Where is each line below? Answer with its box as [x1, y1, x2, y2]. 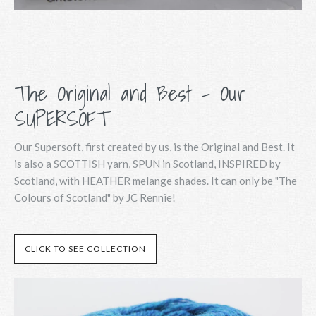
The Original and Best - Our [14, 76, 245, 111]
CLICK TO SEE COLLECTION [25, 243, 146, 255]
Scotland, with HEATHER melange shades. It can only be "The [14, 174, 297, 188]
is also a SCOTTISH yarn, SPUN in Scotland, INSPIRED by [14, 157, 281, 171]
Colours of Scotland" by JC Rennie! [14, 191, 176, 205]
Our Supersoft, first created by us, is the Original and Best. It [14, 140, 295, 154]
